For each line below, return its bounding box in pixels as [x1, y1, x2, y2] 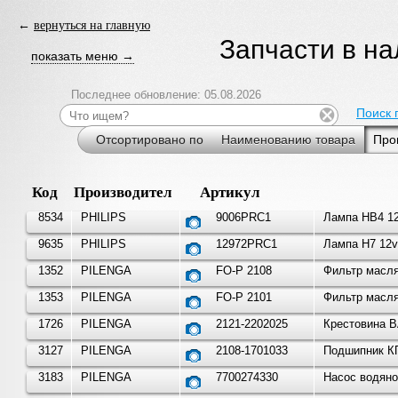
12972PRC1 [215, 237, 277, 251]
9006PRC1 [215, 211, 271, 225]
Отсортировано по [96, 132, 203, 147]
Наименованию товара [221, 132, 355, 147]
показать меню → [31, 49, 134, 63]
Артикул [199, 184, 260, 202]
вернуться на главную [34, 18, 150, 32]
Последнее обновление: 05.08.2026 [71, 88, 261, 102]
